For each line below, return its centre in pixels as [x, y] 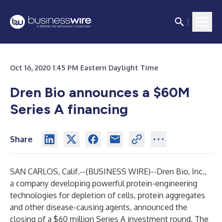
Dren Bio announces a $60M [100, 92]
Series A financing [69, 109]
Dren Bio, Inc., [182, 171]
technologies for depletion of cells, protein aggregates [108, 195]
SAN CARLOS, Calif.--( [49, 171]
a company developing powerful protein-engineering [104, 183]
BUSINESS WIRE [118, 171]
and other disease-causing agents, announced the [99, 207]
